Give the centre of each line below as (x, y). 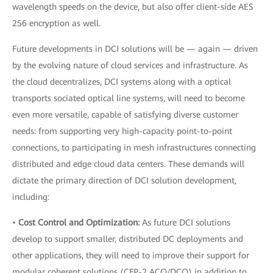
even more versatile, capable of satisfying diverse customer (125, 115)
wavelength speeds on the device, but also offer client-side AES (133, 7)
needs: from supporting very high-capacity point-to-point (122, 131)
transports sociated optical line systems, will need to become (129, 98)
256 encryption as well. (56, 23)
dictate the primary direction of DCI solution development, (124, 180)
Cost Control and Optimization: (79, 222)
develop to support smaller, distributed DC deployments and (128, 239)
